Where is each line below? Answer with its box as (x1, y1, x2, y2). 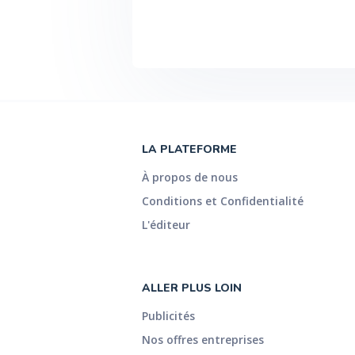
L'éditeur (141, 217, 190, 232)
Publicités (141, 308, 195, 323)
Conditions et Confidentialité (141, 193, 303, 208)
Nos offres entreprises (141, 332, 264, 347)
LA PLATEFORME (141, 142, 237, 157)
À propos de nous (141, 170, 238, 185)
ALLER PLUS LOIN (141, 281, 242, 296)
